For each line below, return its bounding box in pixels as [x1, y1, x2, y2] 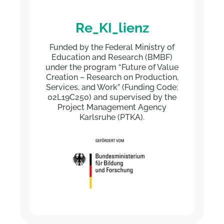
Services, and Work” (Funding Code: [46, 82, 178, 92]
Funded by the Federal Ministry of [49, 42, 174, 52]
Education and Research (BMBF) [51, 52, 172, 62]
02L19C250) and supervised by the [47, 92, 176, 102]
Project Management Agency [57, 102, 166, 112]
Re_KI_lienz [75, 19, 149, 36]
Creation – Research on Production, [45, 72, 178, 82]
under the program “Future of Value [45, 62, 178, 72]
